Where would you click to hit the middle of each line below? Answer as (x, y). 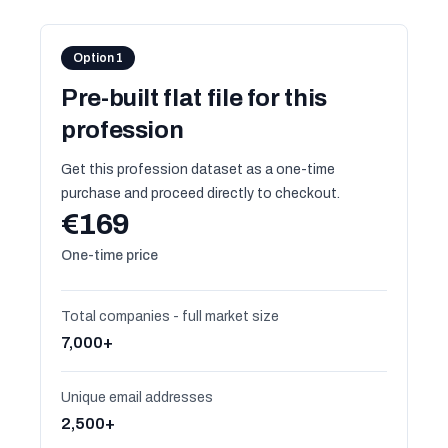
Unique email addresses (137, 397)
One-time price (109, 255)
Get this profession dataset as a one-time (198, 169)
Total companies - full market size (170, 316)
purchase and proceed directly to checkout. (200, 193)
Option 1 (98, 58)
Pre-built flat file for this (194, 98)
